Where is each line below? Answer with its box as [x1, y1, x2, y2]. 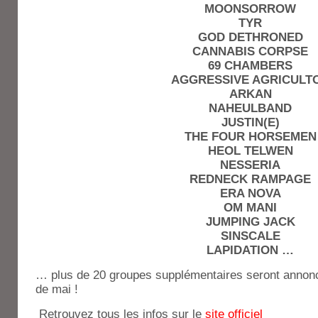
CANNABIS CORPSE [192, 45, 308, 58]
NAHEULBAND [209, 102, 292, 115]
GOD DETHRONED [197, 31, 303, 44]
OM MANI [224, 201, 277, 214]
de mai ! [35, 283, 78, 296]
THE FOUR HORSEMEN [184, 130, 317, 143]
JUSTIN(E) [221, 116, 280, 129]
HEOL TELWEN [207, 144, 293, 158]
